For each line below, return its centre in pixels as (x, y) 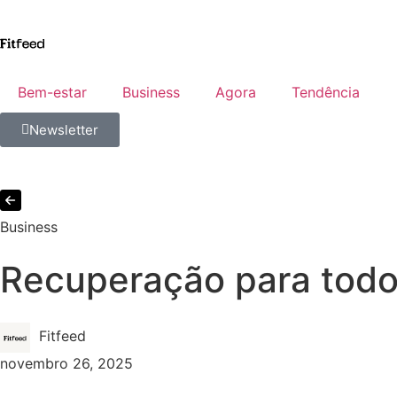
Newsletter (64, 130)
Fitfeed (62, 336)
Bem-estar (52, 92)
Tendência (326, 92)
